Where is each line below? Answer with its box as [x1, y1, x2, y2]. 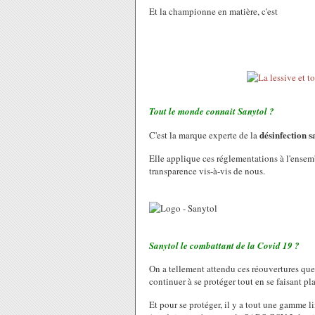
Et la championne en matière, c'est [149, 5, 281, 18]
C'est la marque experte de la [149, 129, 259, 141]
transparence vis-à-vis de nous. [149, 165, 265, 177]
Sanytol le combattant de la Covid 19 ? [149, 239, 300, 252]
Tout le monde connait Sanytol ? [149, 105, 274, 117]
